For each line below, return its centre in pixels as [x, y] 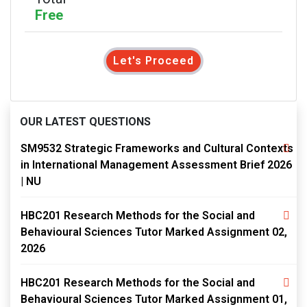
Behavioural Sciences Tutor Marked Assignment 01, [154, 299]
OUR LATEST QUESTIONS [85, 122]
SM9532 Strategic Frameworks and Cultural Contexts [157, 148]
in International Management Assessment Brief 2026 [156, 165]
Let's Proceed [153, 61]
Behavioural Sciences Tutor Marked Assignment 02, [154, 232]
